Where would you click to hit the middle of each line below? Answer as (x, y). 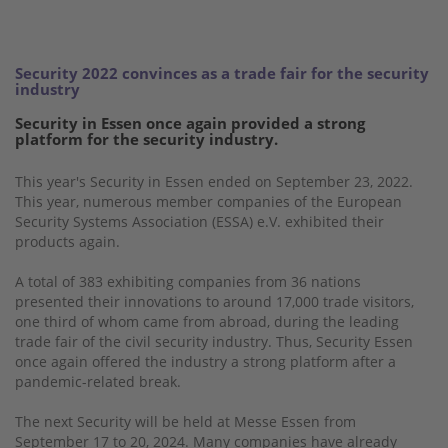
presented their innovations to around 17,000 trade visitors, (214, 301)
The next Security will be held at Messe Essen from (185, 421)
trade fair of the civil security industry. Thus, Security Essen (214, 341)
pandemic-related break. (98, 381)
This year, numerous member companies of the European (208, 201)
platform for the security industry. (146, 138)
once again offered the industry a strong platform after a (205, 361)
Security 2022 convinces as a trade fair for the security (222, 72)
